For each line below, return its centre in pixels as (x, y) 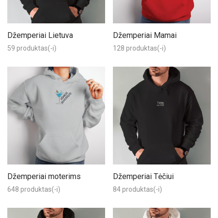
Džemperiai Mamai (145, 35)
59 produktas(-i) (32, 48)
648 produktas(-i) (34, 189)
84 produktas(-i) (137, 189)
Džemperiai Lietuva (40, 35)
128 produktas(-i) (139, 48)
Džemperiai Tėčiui (143, 176)
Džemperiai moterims (44, 176)
